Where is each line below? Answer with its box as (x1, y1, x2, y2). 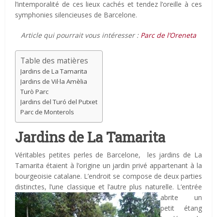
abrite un (160, 192, 202, 202)
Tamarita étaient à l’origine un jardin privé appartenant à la (15, 160, 202, 170)
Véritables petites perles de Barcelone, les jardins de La (15, 150, 202, 159)
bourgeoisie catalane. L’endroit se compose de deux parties (15, 171, 202, 181)
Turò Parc (20, 87, 49, 96)
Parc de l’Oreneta (140, 30, 196, 40)
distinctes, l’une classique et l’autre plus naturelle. (15, 182, 177, 191)
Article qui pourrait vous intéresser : (21, 30, 140, 40)
